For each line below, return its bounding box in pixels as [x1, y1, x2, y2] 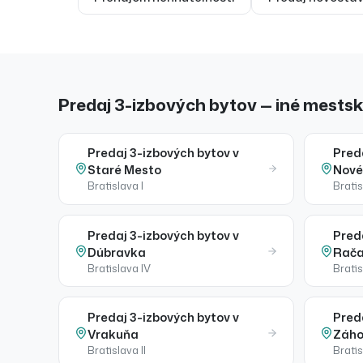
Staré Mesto [88, 161, 162, 179]
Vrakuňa [88, 325, 139, 343]
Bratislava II [88, 342, 147, 357]
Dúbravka [88, 243, 147, 261]
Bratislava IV [88, 260, 152, 275]
